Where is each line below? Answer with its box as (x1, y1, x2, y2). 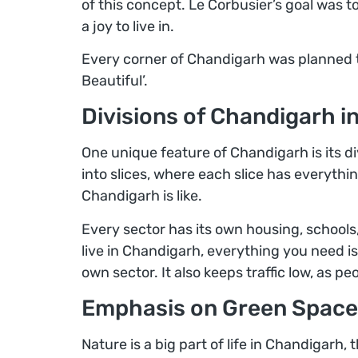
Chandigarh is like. (82, 187, 202, 205)
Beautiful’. (82, 71, 148, 89)
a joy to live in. (82, 17, 174, 35)
